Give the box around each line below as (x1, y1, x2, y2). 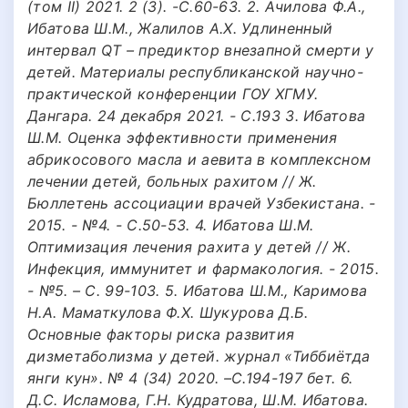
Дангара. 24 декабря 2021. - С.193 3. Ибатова (27, 106, 366, 125)
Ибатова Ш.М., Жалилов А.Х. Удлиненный (27, 18, 333, 37)
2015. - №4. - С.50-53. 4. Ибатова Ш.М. (27, 215, 314, 234)
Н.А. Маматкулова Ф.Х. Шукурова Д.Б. (27, 302, 309, 321)
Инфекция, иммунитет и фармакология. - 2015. (27, 259, 379, 278)
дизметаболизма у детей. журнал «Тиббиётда (27, 346, 371, 365)
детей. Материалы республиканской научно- (27, 62, 363, 81)
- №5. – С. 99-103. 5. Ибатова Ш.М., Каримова (27, 280, 368, 300)
